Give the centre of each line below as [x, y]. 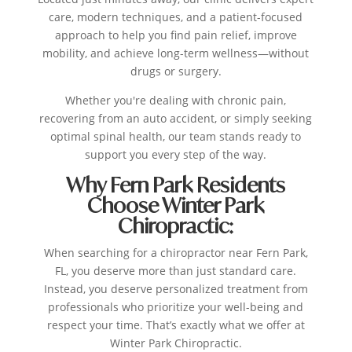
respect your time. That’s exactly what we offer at [176, 325]
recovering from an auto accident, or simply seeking [176, 119]
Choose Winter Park [176, 205]
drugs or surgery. [176, 71]
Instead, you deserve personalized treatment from [176, 289]
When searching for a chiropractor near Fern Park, [176, 253]
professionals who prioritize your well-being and [176, 307]
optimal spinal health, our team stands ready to [176, 137]
